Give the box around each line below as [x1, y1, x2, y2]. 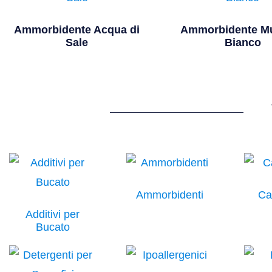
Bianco [224, 36, 261, 49]
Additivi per [25, 208, 80, 220]
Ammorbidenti [136, 188, 204, 201]
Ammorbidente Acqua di [14, 23, 140, 36]
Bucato [35, 220, 70, 233]
